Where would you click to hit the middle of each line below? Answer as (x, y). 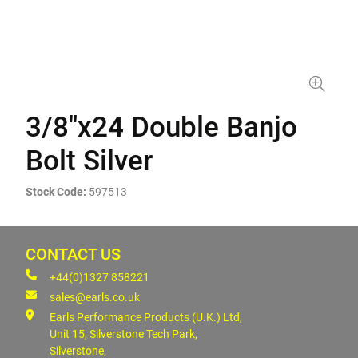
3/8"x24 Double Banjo (161, 127)
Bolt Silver (89, 161)
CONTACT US (73, 255)
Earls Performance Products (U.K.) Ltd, (146, 317)
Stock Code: (56, 192)
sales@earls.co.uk (95, 297)
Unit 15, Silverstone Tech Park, (123, 334)
